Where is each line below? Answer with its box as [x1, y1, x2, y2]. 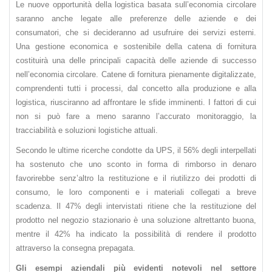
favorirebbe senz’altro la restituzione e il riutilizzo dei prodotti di [16, 174, 256, 183]
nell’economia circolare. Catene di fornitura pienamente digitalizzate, [16, 70, 256, 80]
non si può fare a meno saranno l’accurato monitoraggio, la [16, 112, 256, 121]
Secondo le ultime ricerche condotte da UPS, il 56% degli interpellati [16, 146, 256, 155]
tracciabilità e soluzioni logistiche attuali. [16, 126, 158, 135]
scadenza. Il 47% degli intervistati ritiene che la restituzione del [16, 202, 256, 211]
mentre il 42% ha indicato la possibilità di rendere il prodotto [16, 229, 256, 239]
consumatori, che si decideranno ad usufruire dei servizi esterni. [16, 28, 256, 38]
